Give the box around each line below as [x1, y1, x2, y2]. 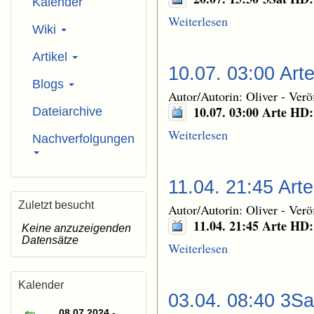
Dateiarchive [32, 104, 102, 118]
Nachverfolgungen [32, 132, 135, 146]
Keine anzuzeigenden [22, 221, 131, 234]
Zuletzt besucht [18, 199, 94, 211]
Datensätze [22, 233, 78, 246]
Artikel [32, 50, 71, 64]
